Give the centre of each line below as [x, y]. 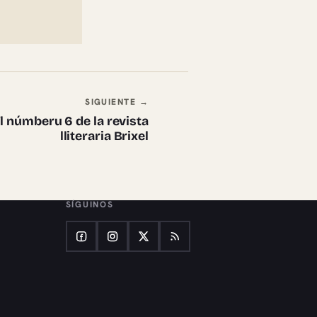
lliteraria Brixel [104, 136]
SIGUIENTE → [117, 102]
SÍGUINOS [90, 204]
